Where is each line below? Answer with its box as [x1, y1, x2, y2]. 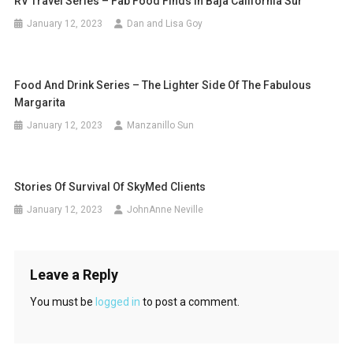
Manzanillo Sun [127, 120, 195, 131]
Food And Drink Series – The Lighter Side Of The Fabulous [14, 79, 312, 91]
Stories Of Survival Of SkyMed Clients [14, 180, 206, 193]
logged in [95, 295, 140, 308]
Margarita [14, 96, 66, 109]
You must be [29, 295, 95, 308]
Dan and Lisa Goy [127, 18, 203, 29]
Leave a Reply [29, 266, 118, 283]
